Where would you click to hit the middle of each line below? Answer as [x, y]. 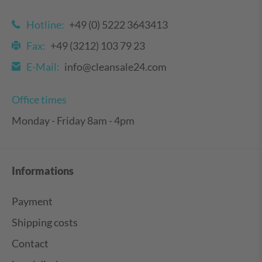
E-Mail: [43, 67]
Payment [32, 201]
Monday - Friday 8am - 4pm [73, 121]
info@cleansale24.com [116, 67]
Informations [43, 171]
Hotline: [45, 25]
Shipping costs [45, 223]
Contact [30, 244]
